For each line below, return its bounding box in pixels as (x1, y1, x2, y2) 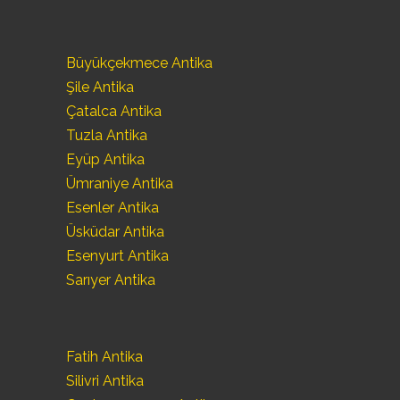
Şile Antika (66, 79, 134, 96)
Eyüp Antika (66, 151, 145, 169)
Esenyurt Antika (66, 247, 169, 265)
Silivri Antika (66, 371, 144, 389)
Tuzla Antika (66, 127, 147, 145)
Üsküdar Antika (66, 223, 164, 241)
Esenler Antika (66, 199, 159, 217)
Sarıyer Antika (66, 271, 155, 289)
